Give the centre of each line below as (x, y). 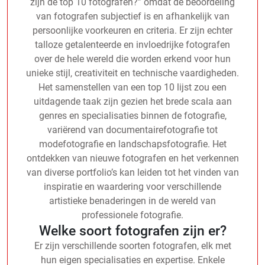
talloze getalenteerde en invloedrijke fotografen (132, 44)
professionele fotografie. (132, 215)
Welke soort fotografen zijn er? (132, 230)
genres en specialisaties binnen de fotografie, (132, 115)
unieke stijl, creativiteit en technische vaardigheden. (132, 73)
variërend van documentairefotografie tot (132, 130)
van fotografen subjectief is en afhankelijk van (132, 16)
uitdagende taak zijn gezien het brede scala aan (132, 101)
